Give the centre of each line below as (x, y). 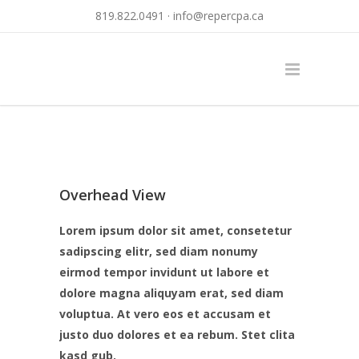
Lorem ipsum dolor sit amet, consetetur (175, 230)
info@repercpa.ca (218, 16)
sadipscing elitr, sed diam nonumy (159, 251)
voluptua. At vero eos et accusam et (165, 314)
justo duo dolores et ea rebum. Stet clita (177, 335)
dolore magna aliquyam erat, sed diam (171, 293)
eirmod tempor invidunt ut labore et (164, 272)
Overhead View (113, 195)
